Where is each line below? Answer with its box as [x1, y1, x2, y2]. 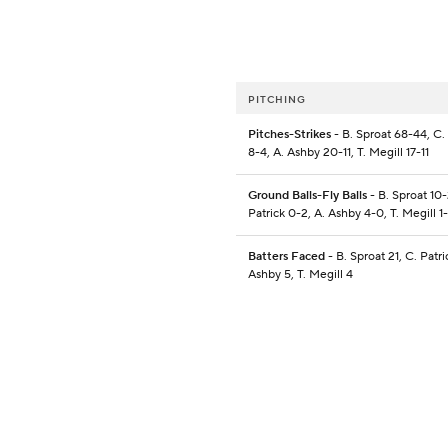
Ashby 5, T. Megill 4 [248, 267, 353, 283]
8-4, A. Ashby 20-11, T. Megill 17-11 [248, 145, 429, 161]
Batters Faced [248, 249, 325, 265]
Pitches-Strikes [248, 127, 331, 143]
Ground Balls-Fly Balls [248, 188, 367, 204]
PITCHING [248, 93, 306, 107]
